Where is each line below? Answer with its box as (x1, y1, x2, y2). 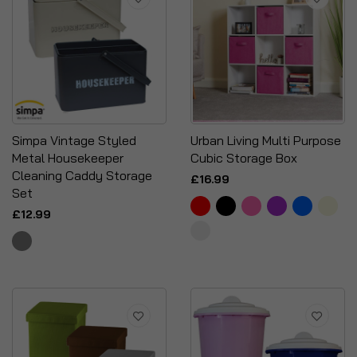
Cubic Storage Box (190, 150, 297, 166)
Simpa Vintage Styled (12, 132, 136, 148)
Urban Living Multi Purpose (190, 132, 341, 148)
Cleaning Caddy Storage (12, 167, 152, 183)
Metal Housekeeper (12, 150, 124, 166)
